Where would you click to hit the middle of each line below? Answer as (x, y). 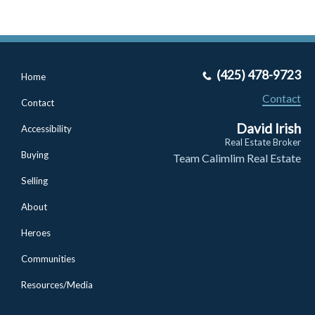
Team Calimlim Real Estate (237, 157)
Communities (48, 258)
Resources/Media (57, 284)
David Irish (268, 128)
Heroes (36, 232)
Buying (35, 154)
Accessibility (46, 128)
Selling (34, 180)
